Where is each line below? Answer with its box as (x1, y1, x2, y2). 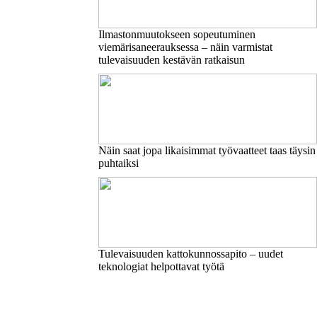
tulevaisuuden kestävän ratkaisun (98, 54, 245, 66)
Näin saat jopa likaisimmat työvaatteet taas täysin (98, 144, 316, 156)
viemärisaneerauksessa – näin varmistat (98, 41, 272, 53)
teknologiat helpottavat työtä (98, 260, 224, 272)
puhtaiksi (98, 157, 139, 169)
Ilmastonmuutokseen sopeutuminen (98, 28, 255, 40)
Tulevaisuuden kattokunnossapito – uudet (98, 248, 283, 260)
